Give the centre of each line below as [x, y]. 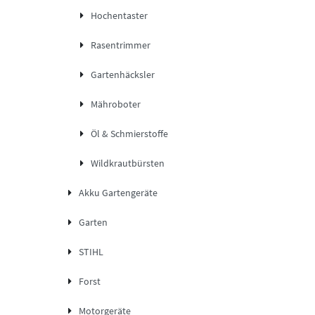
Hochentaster [119, 16]
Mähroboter [116, 104]
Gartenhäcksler [123, 75]
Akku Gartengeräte [118, 193]
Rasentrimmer [121, 45]
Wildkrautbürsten [128, 163]
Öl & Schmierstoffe [129, 134]
